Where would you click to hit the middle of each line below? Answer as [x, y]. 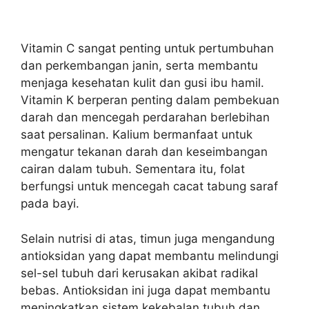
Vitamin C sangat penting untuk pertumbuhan [147, 48]
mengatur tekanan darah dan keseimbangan [144, 152]
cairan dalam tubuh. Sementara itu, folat [133, 169]
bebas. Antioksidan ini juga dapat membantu [146, 290]
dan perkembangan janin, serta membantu [139, 66]
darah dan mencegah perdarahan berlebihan [145, 117]
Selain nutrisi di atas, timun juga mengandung [148, 238]
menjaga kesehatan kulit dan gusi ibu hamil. [142, 83]
